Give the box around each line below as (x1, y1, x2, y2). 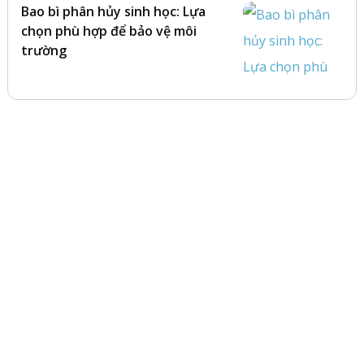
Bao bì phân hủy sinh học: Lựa (20, 2, 206, 20)
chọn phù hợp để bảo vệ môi (20, 22, 197, 40)
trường (20, 41, 67, 59)
